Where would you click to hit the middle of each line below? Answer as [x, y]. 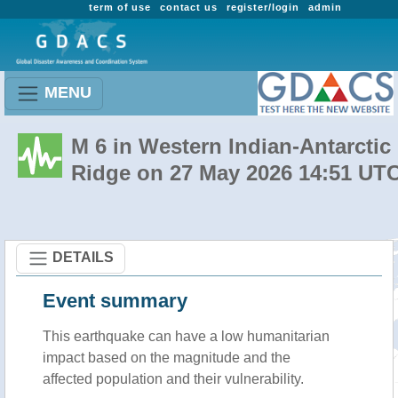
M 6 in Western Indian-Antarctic [231, 146]
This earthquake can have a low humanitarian [186, 336]
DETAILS [83, 257]
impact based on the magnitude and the [167, 358]
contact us [188, 7]
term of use [120, 7]
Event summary [115, 301]
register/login [263, 7]
